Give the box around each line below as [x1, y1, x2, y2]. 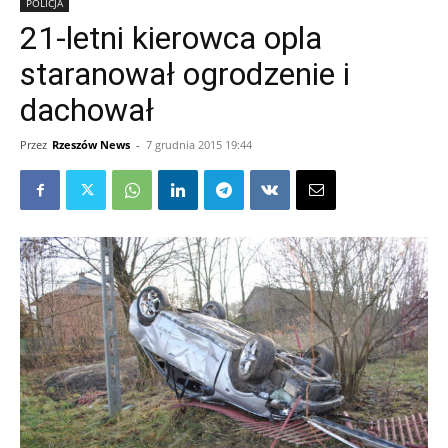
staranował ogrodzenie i [20, 55, 350, 93]
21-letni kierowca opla [20, 19, 322, 57]
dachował [20, 91, 154, 129]
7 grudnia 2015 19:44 [146, 137, 252, 152]
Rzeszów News [52, 137, 130, 152]
